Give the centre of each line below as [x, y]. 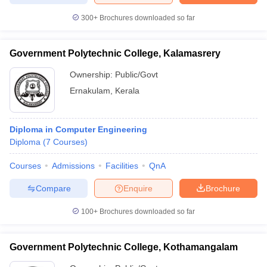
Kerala [127, 91]
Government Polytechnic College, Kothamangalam [124, 247]
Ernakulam [90, 91]
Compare [53, 188]
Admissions [73, 166]
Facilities [122, 166]
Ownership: [92, 74]
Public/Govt [136, 74]
